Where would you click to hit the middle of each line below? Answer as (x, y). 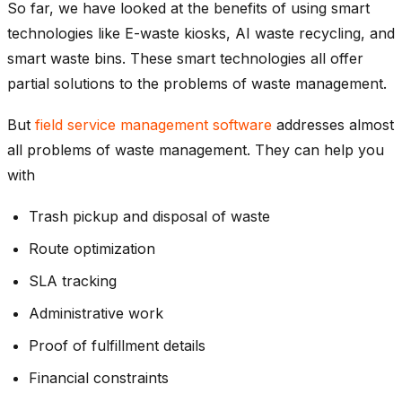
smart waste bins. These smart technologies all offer (185, 58)
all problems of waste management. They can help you (196, 149)
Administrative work (96, 313)
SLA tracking (73, 280)
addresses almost (333, 124)
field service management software (153, 124)
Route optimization (92, 248)
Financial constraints (99, 377)
